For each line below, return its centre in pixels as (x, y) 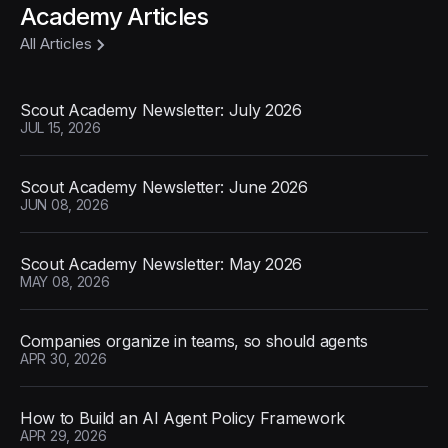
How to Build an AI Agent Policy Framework (182, 418)
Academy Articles (114, 17)
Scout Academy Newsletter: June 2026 (164, 187)
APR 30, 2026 (63, 359)
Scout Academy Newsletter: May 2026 (161, 264)
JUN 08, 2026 (64, 205)
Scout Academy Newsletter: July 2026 (161, 110)
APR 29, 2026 (63, 436)
